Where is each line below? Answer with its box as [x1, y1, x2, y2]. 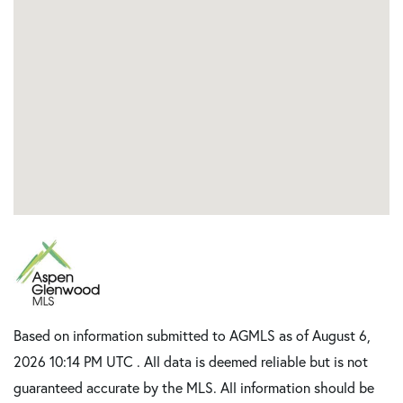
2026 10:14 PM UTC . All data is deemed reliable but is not [13, 352, 368, 371]
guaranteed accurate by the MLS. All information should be [13, 378, 374, 397]
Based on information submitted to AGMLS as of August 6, [13, 326, 371, 345]
